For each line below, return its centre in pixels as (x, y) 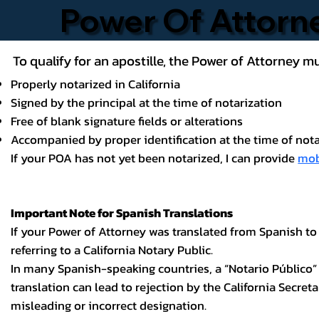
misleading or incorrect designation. (109, 305)
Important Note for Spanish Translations (122, 213)
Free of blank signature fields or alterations (127, 121)
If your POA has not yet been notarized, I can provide (155, 158)
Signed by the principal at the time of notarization (147, 103)
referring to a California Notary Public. (112, 250)
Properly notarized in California (96, 84)
